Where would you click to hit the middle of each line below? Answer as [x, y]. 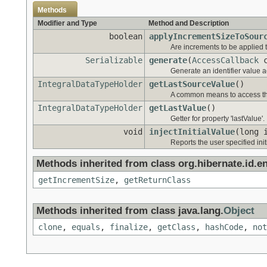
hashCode [224, 227]
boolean [126, 37]
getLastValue [178, 108]
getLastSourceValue [192, 84]
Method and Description [189, 24]
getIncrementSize [76, 180]
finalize [129, 227]
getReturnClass [157, 180]
